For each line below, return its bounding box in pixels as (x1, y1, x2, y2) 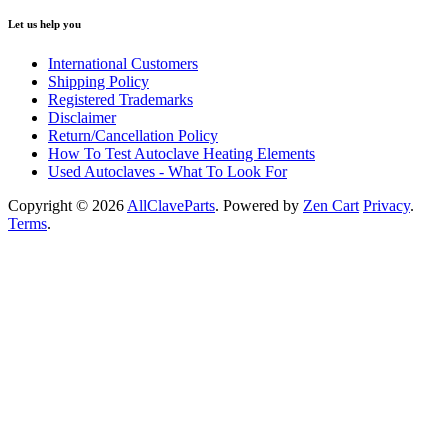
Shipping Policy (48, 72, 149, 90)
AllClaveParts (127, 196, 215, 214)
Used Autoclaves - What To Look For (48, 162, 287, 180)
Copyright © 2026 (8, 196, 127, 214)
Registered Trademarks (48, 90, 193, 108)
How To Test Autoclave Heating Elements (48, 144, 315, 162)
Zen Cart (303, 196, 359, 214)
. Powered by (215, 196, 303, 214)
